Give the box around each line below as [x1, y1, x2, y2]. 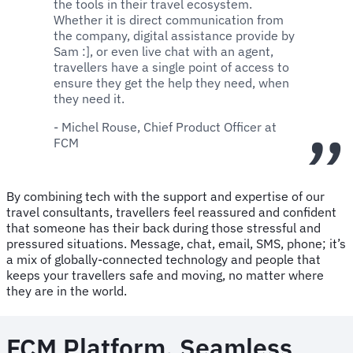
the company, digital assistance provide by [54, 27, 295, 43]
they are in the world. [6, 282, 133, 299]
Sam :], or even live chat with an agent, [54, 43, 273, 59]
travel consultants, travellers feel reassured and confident [6, 203, 336, 220]
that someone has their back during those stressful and [6, 219, 321, 236]
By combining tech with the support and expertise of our [6, 188, 325, 204]
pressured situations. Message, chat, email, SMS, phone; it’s [6, 235, 346, 251]
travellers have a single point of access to [54, 58, 289, 75]
